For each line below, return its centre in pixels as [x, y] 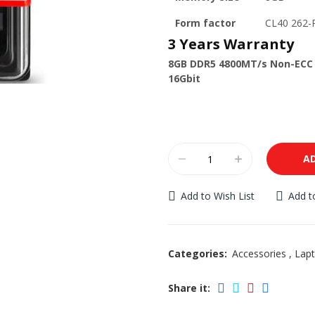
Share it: [189, 288]
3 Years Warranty [231, 44]
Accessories [259, 253]
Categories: [198, 253]
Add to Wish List [218, 196]
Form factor [205, 23]
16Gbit [184, 78]
